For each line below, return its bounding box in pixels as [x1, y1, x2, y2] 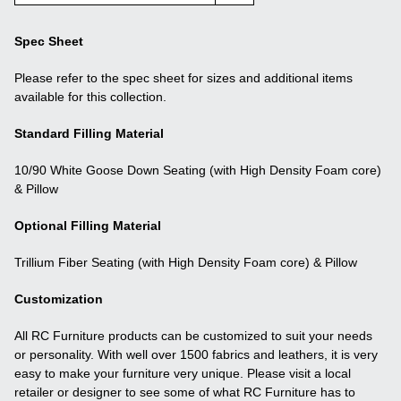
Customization [14, 291, 104, 306]
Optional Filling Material [14, 218, 162, 233]
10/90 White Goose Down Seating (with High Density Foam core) [14, 162, 382, 177]
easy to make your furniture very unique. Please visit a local [14, 365, 352, 380]
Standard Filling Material [14, 125, 165, 141]
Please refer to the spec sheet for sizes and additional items [14, 70, 354, 85]
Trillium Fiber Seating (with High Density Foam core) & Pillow [14, 254, 358, 269]
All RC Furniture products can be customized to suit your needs [14, 328, 373, 343]
